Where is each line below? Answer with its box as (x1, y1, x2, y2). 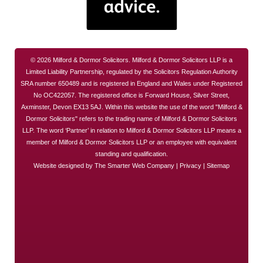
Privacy (180, 161, 201, 169)
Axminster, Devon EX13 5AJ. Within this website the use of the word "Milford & (21, 103, 242, 110)
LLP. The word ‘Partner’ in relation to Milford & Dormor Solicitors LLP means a (22, 126, 241, 134)
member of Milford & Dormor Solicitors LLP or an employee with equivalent (26, 138, 237, 146)
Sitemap (207, 161, 230, 169)
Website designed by (33, 161, 95, 169)
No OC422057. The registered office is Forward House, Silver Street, (33, 91, 230, 99)
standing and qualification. (95, 150, 168, 157)
